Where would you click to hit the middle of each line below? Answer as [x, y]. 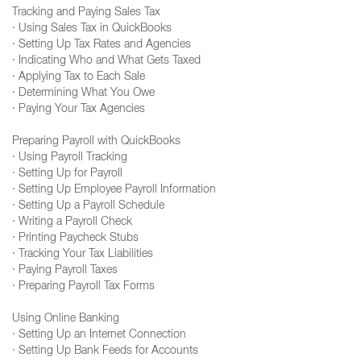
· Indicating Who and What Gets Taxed [106, 61]
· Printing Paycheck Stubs [75, 239]
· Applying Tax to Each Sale [79, 77]
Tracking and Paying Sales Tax [86, 13]
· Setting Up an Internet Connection [99, 335]
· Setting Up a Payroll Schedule [88, 206]
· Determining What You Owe [83, 93]
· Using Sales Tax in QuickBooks [92, 29]
